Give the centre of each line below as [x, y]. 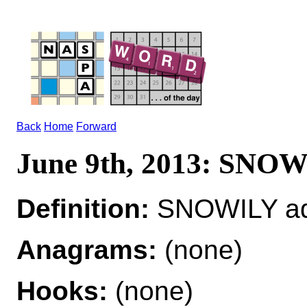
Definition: [83, 208]
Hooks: [62, 291]
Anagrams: [87, 249]
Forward [96, 126]
